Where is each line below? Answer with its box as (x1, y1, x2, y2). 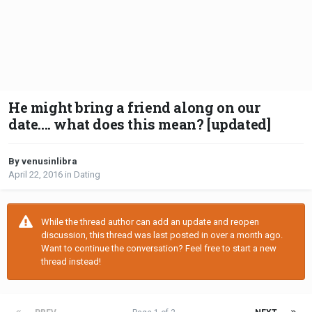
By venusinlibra (8, 156, 77, 167)
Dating (74, 169, 100, 180)
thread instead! (41, 256, 101, 267)
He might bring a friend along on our (8, 98, 260, 117)
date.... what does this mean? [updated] (8, 115, 271, 134)
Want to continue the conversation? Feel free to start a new (41, 243, 276, 254)
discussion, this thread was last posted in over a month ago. (41, 230, 283, 241)
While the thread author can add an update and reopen (41, 217, 259, 228)
